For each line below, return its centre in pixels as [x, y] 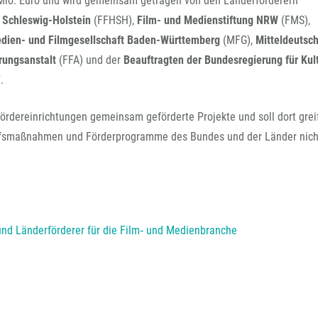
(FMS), [296, 20]
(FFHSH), [115, 20]
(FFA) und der [91, 60]
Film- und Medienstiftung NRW [209, 20]
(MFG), [239, 40]
